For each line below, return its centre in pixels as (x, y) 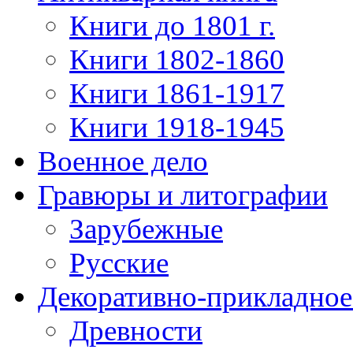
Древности (136, 331)
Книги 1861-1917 (177, 93)
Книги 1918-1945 (177, 127)
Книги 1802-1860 (177, 59)
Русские (119, 263)
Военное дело (123, 161)
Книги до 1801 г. (172, 26)
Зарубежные (146, 229)
